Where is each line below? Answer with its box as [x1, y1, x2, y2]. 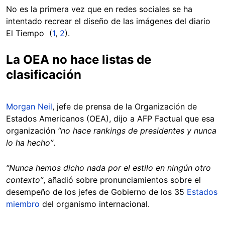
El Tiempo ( [6, 28, 52, 39]
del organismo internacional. [40, 199, 150, 209]
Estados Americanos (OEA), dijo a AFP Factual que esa [6, 114, 214, 124]
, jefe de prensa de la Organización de [52, 101, 197, 112]
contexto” [6, 175, 43, 185]
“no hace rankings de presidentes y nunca [58, 126, 216, 136]
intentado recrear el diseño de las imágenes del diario [6, 16, 210, 27]
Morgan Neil [6, 101, 52, 112]
